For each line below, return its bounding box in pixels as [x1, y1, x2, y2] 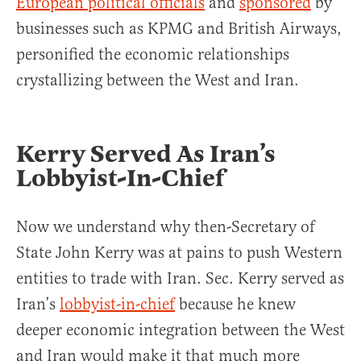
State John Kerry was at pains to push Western [16, 243, 342, 263]
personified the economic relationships [16, 44, 289, 65]
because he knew [175, 294, 296, 315]
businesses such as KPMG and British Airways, [16, 19, 342, 39]
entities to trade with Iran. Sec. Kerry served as [16, 268, 344, 289]
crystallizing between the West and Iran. [16, 70, 299, 91]
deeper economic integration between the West [16, 320, 345, 341]
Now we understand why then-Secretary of [16, 217, 315, 238]
